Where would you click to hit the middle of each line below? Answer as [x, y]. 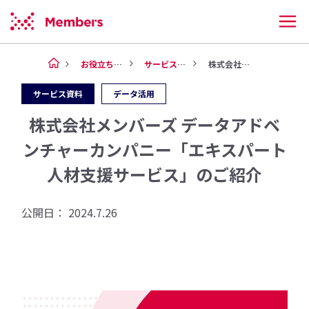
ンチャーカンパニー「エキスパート [154, 149]
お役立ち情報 [97, 64]
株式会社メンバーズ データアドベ [154, 124]
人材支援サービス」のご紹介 [154, 174]
